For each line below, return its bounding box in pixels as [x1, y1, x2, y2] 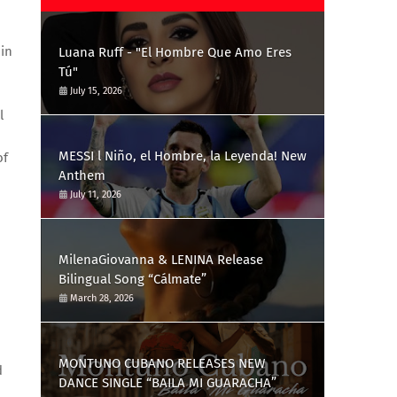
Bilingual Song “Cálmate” [58, 271, 206, 287]
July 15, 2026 [70, 85, 122, 97]
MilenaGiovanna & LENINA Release [58, 252, 263, 268]
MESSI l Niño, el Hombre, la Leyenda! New [58, 148, 307, 164]
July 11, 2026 [70, 189, 121, 200]
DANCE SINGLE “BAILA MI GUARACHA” [58, 375, 276, 391]
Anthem [58, 167, 105, 183]
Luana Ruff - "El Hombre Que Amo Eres [58, 44, 292, 60]
